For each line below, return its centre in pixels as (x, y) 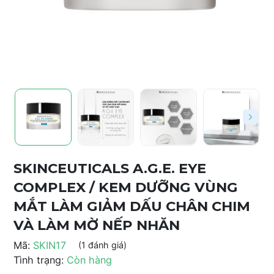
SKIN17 (50, 245)
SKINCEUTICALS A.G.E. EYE (110, 168)
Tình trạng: (39, 260)
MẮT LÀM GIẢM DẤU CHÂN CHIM (132, 206)
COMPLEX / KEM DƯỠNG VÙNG (126, 187)
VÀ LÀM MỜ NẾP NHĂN (97, 225)
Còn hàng (89, 260)
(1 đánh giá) (102, 245)
